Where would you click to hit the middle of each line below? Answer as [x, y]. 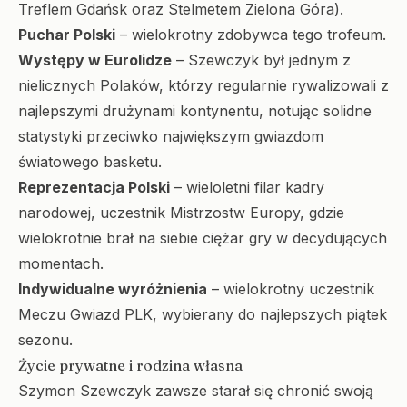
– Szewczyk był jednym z [261, 60]
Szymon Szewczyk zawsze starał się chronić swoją [196, 391]
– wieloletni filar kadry [247, 187]
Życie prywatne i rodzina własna [130, 365]
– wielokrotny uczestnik [291, 289]
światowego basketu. [90, 162]
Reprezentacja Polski [94, 187]
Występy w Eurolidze [95, 60]
